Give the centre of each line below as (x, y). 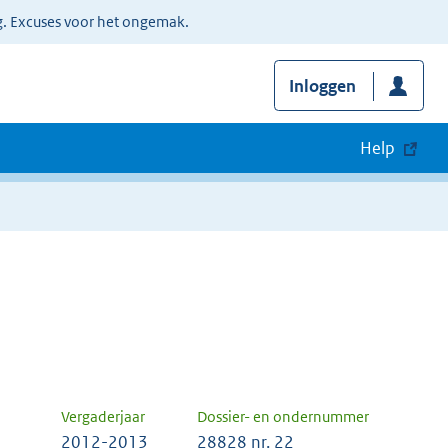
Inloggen (322, 86)
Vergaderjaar (103, 417)
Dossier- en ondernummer (283, 417)
